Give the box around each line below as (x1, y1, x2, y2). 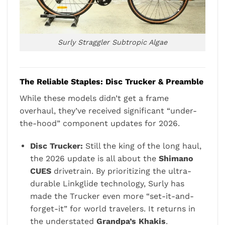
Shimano (158, 154, 193, 164)
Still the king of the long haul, (82, 141, 201, 151)
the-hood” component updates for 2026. (20, 118, 180, 128)
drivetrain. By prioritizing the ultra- (51, 166, 191, 176)
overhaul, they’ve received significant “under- (20, 105, 197, 116)
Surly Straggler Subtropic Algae (58, 38, 167, 46)
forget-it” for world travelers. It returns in (30, 204, 195, 214)
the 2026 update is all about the (30, 154, 159, 164)
